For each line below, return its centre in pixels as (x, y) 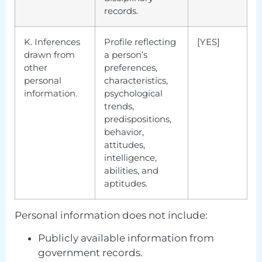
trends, (119, 106)
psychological (133, 93)
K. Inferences (52, 42)
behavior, (124, 132)
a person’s (126, 54)
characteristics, (136, 80)
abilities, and (131, 170)
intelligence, (130, 157)
